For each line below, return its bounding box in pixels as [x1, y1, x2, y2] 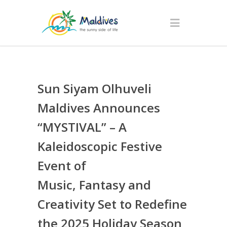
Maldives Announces [37, 99, 160, 116]
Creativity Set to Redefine [37, 196, 187, 212]
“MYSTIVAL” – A [37, 119, 127, 135]
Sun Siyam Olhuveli [37, 80, 152, 97]
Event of [37, 157, 86, 174]
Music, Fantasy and [37, 176, 151, 193]
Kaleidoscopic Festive [37, 138, 162, 155]
